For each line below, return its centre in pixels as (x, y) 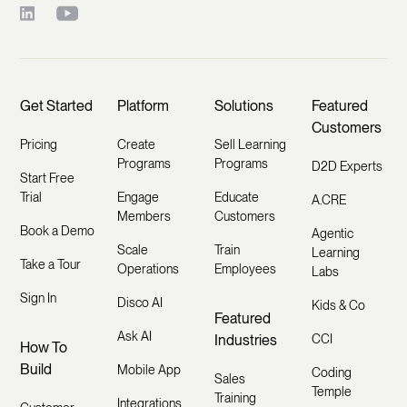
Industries (245, 340)
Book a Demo (58, 230)
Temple (331, 391)
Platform (144, 105)
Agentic (332, 233)
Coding (331, 372)
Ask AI (135, 336)
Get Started (57, 105)
